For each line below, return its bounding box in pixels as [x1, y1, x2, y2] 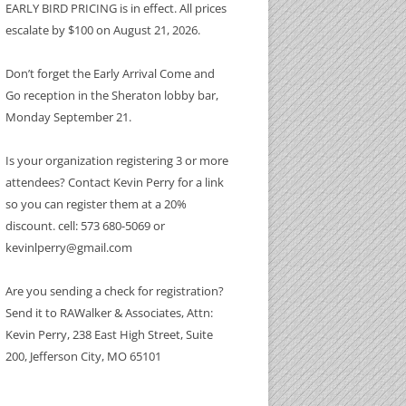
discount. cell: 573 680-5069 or [5, 217, 165, 234]
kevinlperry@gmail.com [5, 239, 132, 256]
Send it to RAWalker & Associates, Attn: [5, 304, 213, 321]
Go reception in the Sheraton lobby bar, [5, 87, 218, 103]
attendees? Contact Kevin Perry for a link [5, 174, 224, 190]
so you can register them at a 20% [5, 196, 187, 212]
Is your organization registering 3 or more [5, 152, 228, 169]
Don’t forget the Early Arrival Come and [5, 65, 215, 82]
